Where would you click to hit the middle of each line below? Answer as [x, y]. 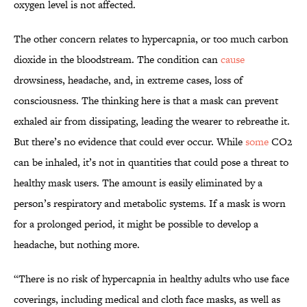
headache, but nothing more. [77, 245]
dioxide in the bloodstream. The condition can [117, 60]
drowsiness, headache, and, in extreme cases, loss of [128, 80]
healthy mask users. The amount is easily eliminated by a [138, 183]
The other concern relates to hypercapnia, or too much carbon [151, 39]
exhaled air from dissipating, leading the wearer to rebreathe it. [152, 121]
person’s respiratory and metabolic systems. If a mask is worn [150, 204]
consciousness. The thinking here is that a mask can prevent [146, 101]
